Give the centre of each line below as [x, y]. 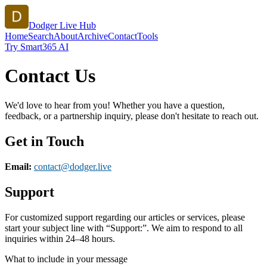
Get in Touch [44, 141]
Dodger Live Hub [62, 25]
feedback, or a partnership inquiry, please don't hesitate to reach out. [132, 116]
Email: [18, 166]
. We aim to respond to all [195, 228]
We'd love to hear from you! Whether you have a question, [115, 105]
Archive [93, 36]
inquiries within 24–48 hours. [60, 238]
